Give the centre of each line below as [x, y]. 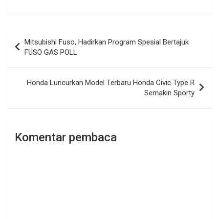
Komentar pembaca [66, 138]
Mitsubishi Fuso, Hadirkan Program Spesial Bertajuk [107, 42]
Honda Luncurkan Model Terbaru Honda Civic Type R [111, 83]
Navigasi [31, 35]
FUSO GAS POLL [51, 53]
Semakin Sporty [169, 93]
